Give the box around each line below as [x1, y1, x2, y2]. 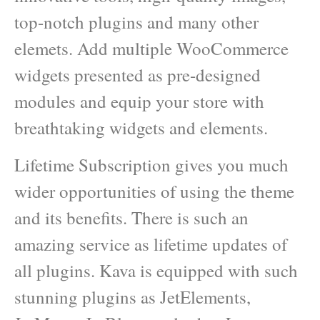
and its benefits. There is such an [14, 205, 249, 229]
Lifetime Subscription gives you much [14, 152, 289, 176]
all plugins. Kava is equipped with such [14, 258, 298, 282]
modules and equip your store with [14, 89, 264, 114]
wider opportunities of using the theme [14, 179, 294, 203]
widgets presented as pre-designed [14, 63, 261, 87]
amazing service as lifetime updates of [14, 231, 287, 256]
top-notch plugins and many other [14, 10, 259, 34]
